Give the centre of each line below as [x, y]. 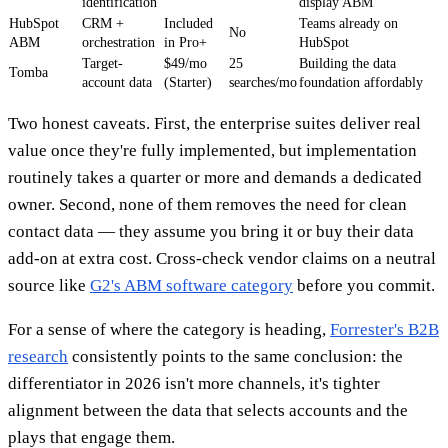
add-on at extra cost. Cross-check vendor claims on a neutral [222, 258]
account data [117, 82]
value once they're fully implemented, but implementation [212, 150]
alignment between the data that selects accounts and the [208, 410]
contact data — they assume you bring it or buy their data [211, 231]
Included [188, 23]
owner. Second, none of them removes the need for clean [207, 204]
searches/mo [263, 82]
